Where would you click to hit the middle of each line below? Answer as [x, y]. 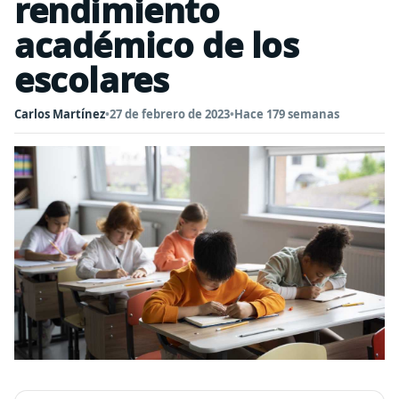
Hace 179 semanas [287, 114]
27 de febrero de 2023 [170, 114]
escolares [92, 79]
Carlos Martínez [60, 114]
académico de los [157, 45]
